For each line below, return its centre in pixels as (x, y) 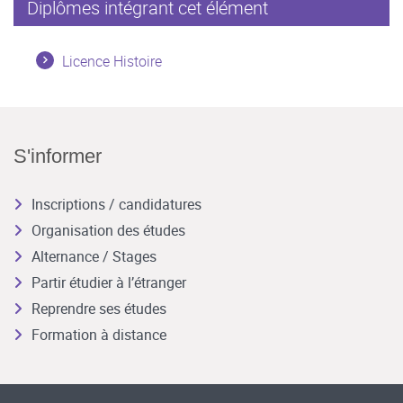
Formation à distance (99, 335)
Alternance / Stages (94, 256)
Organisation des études (108, 230)
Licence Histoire (112, 61)
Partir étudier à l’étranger (109, 282)
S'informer (58, 156)
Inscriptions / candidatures (116, 204)
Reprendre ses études (99, 309)
